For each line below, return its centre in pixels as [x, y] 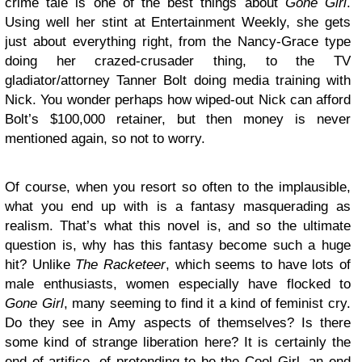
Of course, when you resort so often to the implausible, [178, 187]
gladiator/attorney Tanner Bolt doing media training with [178, 80]
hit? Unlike [40, 265]
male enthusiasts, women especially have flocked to [178, 284]
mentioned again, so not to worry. [105, 139]
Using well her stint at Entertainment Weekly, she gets [178, 22]
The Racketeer [121, 265]
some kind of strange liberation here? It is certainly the [178, 342]
